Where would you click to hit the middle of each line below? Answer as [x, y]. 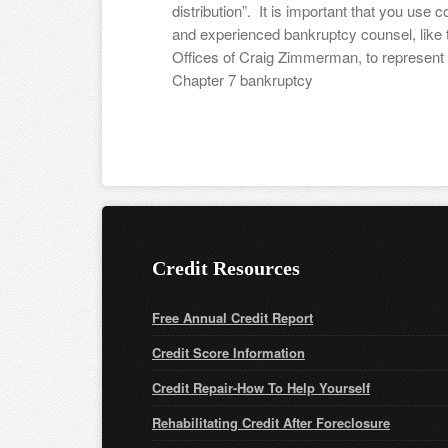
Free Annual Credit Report [232, 317]
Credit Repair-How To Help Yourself [261, 387]
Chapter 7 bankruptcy [242, 79]
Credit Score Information [228, 352]
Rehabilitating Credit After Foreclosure [271, 422]
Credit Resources [226, 268]
